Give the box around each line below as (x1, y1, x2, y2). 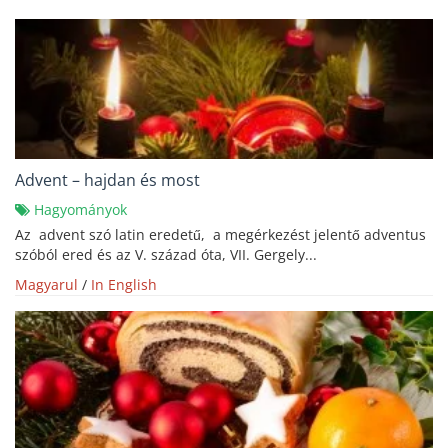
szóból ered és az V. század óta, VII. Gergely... (15, 245, 317, 265)
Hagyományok (34, 200, 127, 220)
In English (91, 275, 157, 295)
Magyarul (15, 275, 78, 295)
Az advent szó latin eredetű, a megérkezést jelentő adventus (15, 225, 426, 245)
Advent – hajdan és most (15, 169, 200, 192)
